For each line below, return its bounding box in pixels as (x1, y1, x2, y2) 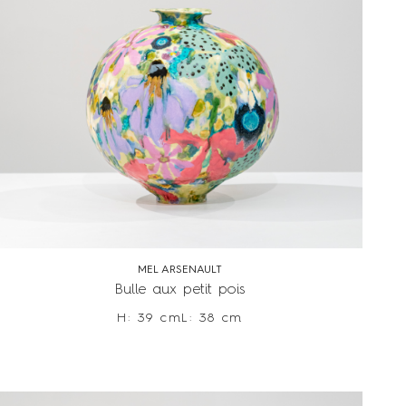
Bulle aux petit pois (115, 283, 246, 298)
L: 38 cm (181, 312, 243, 325)
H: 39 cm (117, 312, 182, 325)
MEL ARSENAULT (138, 265, 223, 276)
